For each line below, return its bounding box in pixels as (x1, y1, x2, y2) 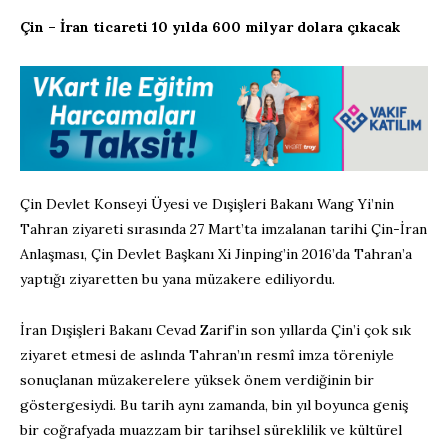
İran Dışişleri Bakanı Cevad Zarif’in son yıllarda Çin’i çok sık (20, 320, 411, 339)
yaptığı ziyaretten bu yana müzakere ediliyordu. (20, 269, 335, 288)
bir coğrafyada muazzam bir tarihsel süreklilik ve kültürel (20, 420, 402, 439)
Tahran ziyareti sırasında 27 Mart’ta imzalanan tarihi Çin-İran (20, 219, 427, 238)
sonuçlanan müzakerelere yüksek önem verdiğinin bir (20, 370, 374, 389)
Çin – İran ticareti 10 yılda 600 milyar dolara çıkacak (20, 17, 400, 36)
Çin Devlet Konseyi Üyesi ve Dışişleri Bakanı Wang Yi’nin (20, 194, 394, 213)
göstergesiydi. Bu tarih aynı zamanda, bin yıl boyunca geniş (20, 395, 408, 414)
